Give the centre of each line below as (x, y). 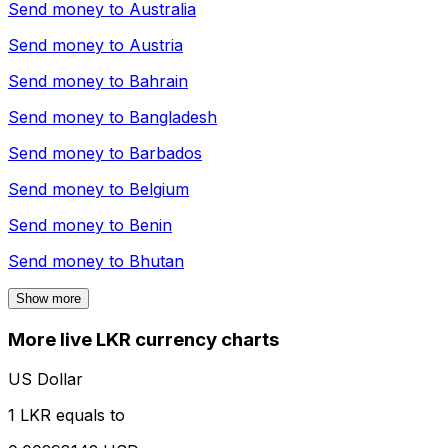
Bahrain (158, 80)
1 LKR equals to (66, 415)
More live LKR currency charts (143, 339)
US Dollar (45, 379)
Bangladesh (173, 116)
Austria (156, 44)
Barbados (165, 152)
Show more (48, 298)
